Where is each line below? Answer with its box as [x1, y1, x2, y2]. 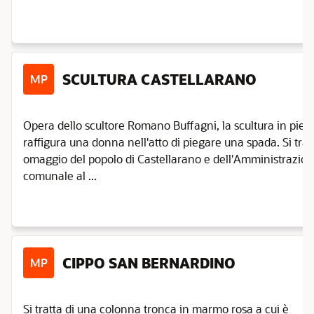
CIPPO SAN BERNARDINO [62, 254, 235, 272]
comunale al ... [23, 168, 97, 183]
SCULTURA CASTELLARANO [62, 70, 257, 88]
